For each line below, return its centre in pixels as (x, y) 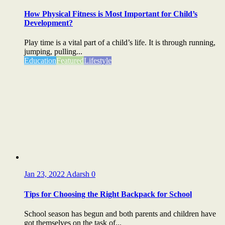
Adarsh (79, 174)
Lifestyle (98, 61)
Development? (48, 23)
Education (40, 61)
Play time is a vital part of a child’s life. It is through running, (120, 43)
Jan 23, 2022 (45, 174)
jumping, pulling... (53, 52)
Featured (70, 61)
